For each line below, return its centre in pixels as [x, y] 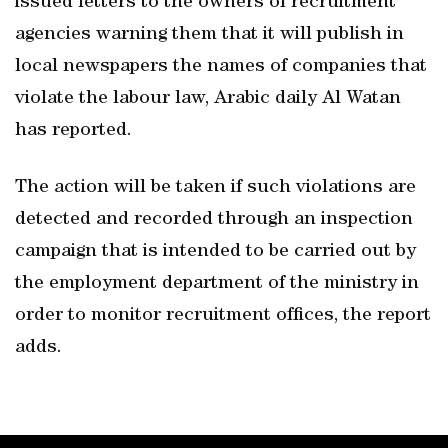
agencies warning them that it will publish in [209, 35]
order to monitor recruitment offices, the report [223, 316]
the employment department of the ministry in [217, 284]
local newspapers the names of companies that [221, 67]
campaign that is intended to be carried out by [215, 252]
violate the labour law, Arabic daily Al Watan [208, 99]
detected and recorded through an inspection [214, 220]
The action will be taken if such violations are [215, 188]
